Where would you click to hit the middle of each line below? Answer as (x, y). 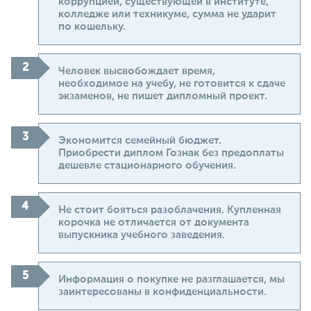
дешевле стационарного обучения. (147, 166)
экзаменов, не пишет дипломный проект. (163, 96)
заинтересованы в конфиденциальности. (162, 292)
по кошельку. (92, 27)
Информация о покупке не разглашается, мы (171, 280)
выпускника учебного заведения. (142, 235)
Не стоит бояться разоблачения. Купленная (170, 210)
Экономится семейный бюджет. (140, 141)
